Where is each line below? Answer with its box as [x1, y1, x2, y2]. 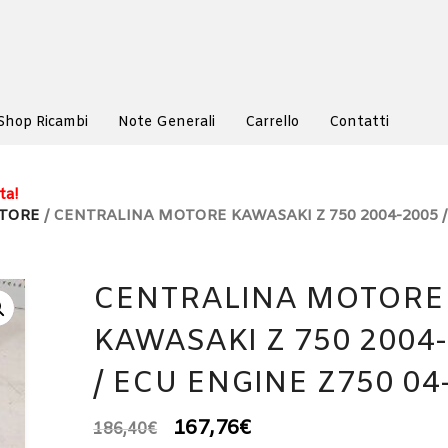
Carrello [245, 113, 299, 132]
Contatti [329, 113, 389, 132]
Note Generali [118, 113, 215, 132]
